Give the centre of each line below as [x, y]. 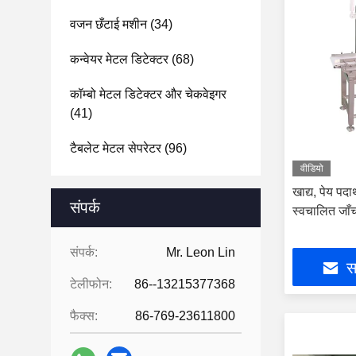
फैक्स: [84, 316]
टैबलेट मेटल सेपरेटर [116, 148]
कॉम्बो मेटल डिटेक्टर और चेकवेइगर [148, 94]
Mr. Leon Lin [201, 252]
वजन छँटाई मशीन [108, 24]
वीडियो [311, 168]
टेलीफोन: [91, 284]
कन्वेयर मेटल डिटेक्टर [119, 59]
